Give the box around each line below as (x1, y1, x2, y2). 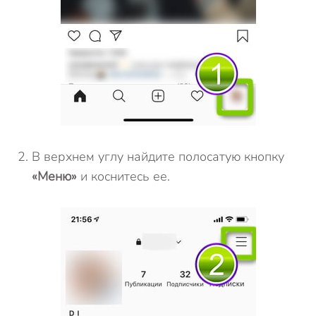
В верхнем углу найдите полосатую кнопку (32, 148, 284, 165)
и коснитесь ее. (77, 168, 170, 185)
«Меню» (32, 168, 77, 185)
